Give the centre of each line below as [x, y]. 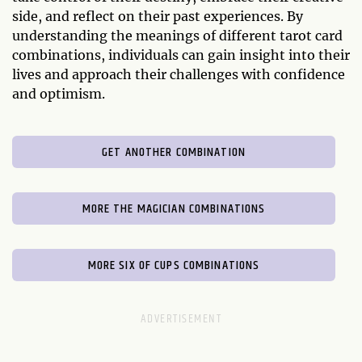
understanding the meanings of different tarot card [177, 36]
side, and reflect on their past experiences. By [158, 17]
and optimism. [59, 94]
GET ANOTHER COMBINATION [174, 153]
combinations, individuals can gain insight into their [181, 55]
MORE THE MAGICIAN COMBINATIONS [174, 209]
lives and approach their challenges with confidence [179, 75]
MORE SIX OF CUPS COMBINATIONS [174, 266]
